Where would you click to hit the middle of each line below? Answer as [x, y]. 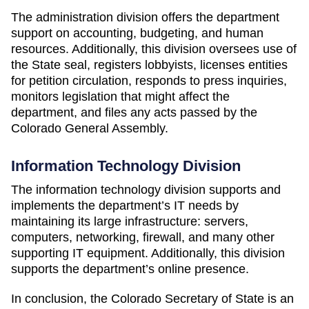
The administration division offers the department [145, 17]
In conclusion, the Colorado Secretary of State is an [152, 299]
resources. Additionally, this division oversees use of [154, 49]
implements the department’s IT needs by [125, 206]
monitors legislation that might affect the [120, 97]
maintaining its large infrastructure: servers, [130, 221]
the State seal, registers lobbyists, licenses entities [149, 65]
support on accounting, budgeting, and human [137, 33]
